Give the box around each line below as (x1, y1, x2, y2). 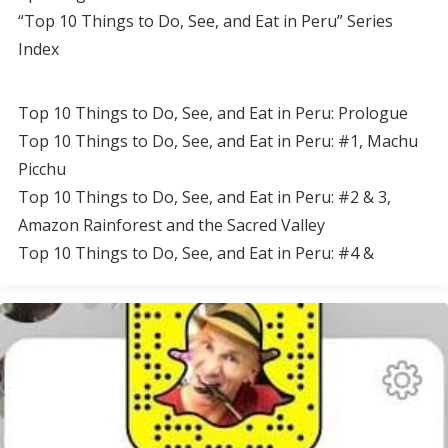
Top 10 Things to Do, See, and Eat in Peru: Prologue (18, 102, 408, 124)
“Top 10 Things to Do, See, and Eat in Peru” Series (18, 10, 393, 32)
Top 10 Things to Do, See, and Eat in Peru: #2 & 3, (18, 186, 391, 208)
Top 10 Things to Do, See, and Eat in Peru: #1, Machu (18, 130, 418, 152)
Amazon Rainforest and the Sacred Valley (18, 214, 325, 236)
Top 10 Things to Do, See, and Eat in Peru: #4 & (18, 242, 374, 264)
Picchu (18, 158, 66, 180)
